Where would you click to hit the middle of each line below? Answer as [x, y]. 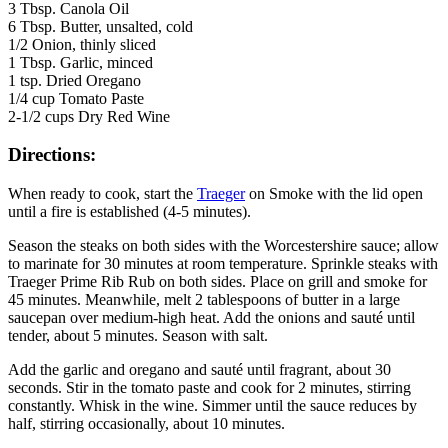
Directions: [52, 155]
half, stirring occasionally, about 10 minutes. [146, 424]
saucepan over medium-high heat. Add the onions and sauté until [211, 318]
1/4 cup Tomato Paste [76, 98]
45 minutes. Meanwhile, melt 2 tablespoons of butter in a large [204, 300]
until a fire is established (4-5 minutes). [129, 212]
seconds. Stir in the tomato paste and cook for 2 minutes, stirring [209, 388]
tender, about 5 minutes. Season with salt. [138, 336]
